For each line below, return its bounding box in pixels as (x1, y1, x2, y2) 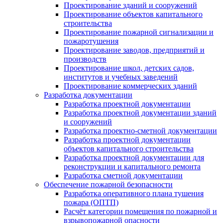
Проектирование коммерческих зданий (64, 82, 197, 90)
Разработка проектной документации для (64, 153, 204, 162)
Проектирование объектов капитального (64, 10, 203, 18)
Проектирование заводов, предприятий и (64, 46, 205, 54)
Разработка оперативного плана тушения (64, 189, 204, 198)
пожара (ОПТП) (64, 198, 118, 207)
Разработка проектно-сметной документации (64, 126, 217, 135)
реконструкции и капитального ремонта (64, 162, 201, 171)
